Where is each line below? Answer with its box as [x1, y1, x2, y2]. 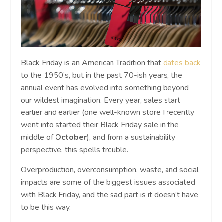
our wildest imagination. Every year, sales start [21, 94, 180, 106]
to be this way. [21, 201, 71, 213]
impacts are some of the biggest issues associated [21, 176, 195, 188]
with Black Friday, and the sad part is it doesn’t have [21, 189, 198, 200]
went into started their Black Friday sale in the [21, 119, 179, 130]
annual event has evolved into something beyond [21, 82, 189, 93]
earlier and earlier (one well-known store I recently [21, 107, 194, 118]
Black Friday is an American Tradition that [21, 57, 163, 68]
